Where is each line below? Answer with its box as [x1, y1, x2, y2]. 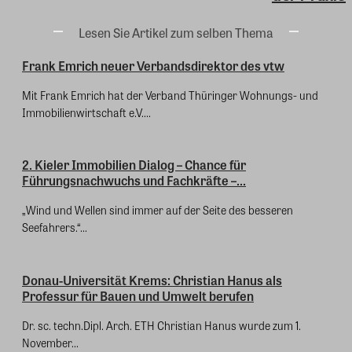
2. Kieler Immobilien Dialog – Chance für [22, 156, 246, 174]
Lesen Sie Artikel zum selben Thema [79, 23, 273, 42]
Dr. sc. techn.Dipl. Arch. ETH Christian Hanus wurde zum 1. [22, 317, 301, 333]
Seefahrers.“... [22, 219, 87, 236]
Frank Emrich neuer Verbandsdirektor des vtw [22, 56, 284, 75]
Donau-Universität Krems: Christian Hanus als [22, 270, 282, 289]
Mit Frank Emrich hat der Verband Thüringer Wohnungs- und [22, 86, 318, 103]
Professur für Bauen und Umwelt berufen [22, 286, 254, 305]
